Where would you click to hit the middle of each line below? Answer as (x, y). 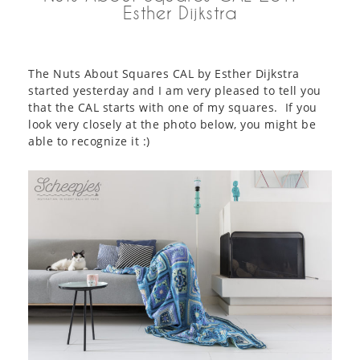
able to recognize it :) (89, 141)
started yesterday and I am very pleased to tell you (175, 90)
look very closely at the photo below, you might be (172, 124)
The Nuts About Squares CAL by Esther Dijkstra (164, 74)
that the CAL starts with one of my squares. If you (173, 107)
